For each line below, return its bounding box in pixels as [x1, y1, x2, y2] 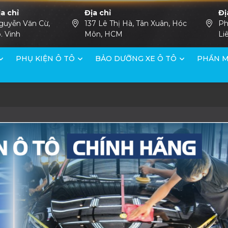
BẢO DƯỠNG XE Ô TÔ [95, 54, 177, 63]
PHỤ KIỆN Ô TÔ [16, 54, 75, 63]
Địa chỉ [84, 8, 111, 17]
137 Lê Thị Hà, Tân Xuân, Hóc [84, 19, 187, 28]
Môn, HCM [84, 30, 123, 39]
